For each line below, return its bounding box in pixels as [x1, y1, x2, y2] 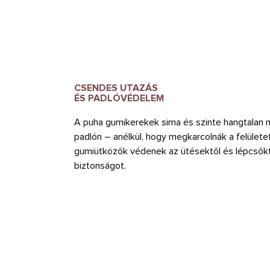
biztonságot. [74, 159, 126, 172]
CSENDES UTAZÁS [74, 81, 158, 94]
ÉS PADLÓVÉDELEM [74, 92, 164, 104]
